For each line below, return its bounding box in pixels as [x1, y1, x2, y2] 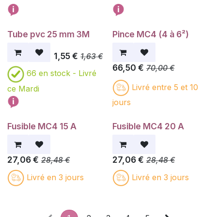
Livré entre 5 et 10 [131, 82, 198, 92]
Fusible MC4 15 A [7, 121, 77, 131]
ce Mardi [7, 83, 39, 93]
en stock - [36, 68, 78, 78]
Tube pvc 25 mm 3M [7, 29, 90, 39]
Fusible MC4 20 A [112, 121, 184, 131]
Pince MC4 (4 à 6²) [112, 29, 189, 39]
